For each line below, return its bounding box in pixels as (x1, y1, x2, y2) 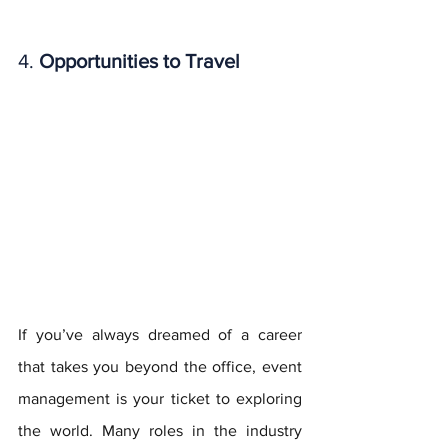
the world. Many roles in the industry (18, 422, 302, 440)
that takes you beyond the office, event (18, 358, 302, 376)
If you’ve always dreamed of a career (18, 326, 302, 344)
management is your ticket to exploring (18, 390, 302, 408)
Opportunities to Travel (39, 50, 240, 73)
